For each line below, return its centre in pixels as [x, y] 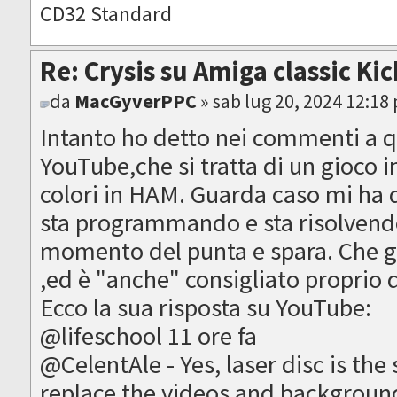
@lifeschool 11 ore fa [149, 336]
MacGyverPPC [136, 101]
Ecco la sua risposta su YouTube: [206, 308]
